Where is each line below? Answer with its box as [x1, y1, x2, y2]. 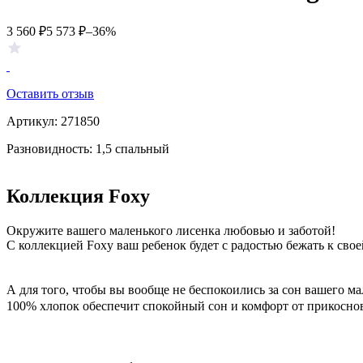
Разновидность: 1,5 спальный [6, 141, 169, 156]
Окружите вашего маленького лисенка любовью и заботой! [6, 223, 335, 237]
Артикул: [6, 113, 58, 128]
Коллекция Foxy [6, 185, 150, 207]
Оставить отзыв [6, 86, 94, 100]
